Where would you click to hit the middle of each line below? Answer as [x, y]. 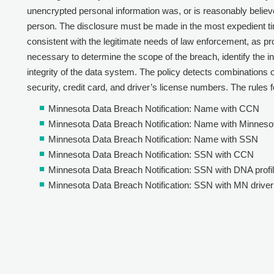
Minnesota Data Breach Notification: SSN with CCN [151, 154]
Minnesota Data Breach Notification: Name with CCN [154, 108]
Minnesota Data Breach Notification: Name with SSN [153, 139]
